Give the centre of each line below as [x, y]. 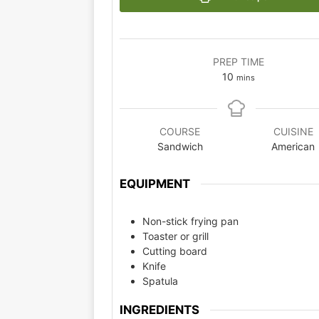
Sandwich [180, 146]
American [293, 146]
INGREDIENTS [159, 309]
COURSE [180, 131]
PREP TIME [238, 62]
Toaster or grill [176, 236]
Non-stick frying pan [190, 221]
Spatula [160, 281]
